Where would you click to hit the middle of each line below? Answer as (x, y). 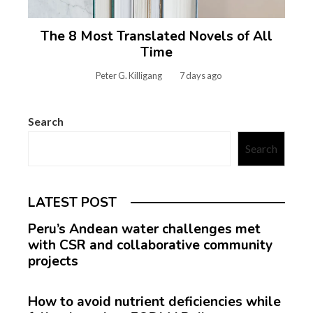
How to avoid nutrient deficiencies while (154, 301)
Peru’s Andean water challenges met (144, 229)
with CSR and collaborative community (150, 245)
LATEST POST (72, 202)
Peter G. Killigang (129, 75)
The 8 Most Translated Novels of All (156, 36)
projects (53, 261)
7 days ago (200, 75)
